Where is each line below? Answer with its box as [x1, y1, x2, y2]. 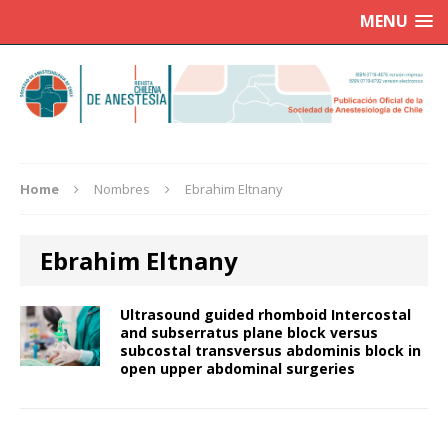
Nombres [94, 180, 150, 199]
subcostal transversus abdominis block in [120, 341, 421, 361]
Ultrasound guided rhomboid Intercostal [120, 305, 411, 325]
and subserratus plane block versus [120, 323, 378, 343]
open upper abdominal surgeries [120, 359, 355, 379]
